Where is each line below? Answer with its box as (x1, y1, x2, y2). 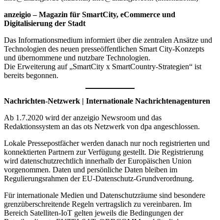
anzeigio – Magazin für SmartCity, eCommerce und (4, 10, 175, 19)
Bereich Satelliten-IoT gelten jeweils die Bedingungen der (4, 209, 183, 218)
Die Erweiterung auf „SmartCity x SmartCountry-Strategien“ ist (4, 62, 201, 71)
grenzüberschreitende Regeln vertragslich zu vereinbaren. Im (4, 200, 192, 209)
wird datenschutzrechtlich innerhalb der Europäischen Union (4, 157, 192, 165)
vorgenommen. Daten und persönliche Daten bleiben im (4, 165, 177, 174)
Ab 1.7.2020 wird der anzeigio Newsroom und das (4, 113, 162, 122)
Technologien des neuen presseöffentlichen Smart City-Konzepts (4, 45, 204, 54)
